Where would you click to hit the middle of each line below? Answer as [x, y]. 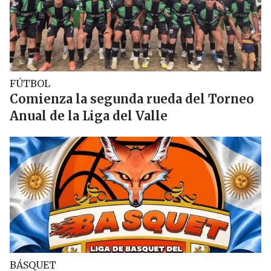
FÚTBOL [30, 83]
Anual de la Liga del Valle [89, 116]
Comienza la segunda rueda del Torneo [132, 99]
